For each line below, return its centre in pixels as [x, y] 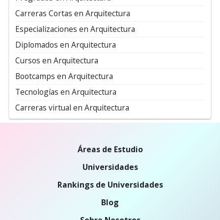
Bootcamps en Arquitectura [64, 76]
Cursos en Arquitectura [57, 60]
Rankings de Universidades [110, 184]
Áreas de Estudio [110, 149]
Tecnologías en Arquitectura [66, 92]
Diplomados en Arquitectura [66, 44]
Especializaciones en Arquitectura [75, 29]
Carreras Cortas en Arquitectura [73, 13]
